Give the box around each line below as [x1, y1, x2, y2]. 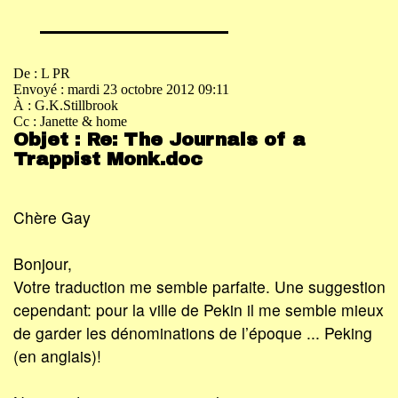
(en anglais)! [13, 344, 101, 367]
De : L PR [13, 66, 70, 82]
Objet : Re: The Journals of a [13, 130, 306, 150]
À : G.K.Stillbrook [13, 98, 118, 114]
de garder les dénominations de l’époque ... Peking [13, 321, 372, 344]
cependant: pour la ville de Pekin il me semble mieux [13, 298, 384, 321]
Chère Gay [13, 205, 91, 228]
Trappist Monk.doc [13, 149, 203, 170]
